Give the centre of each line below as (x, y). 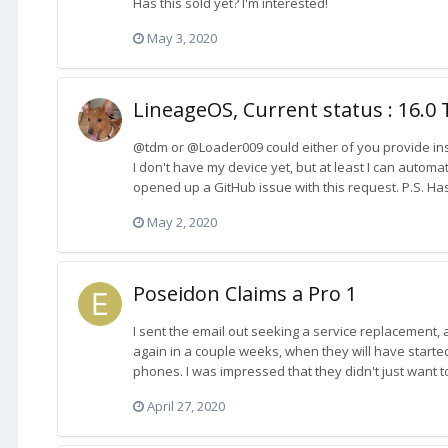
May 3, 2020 (182, 37)
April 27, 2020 (186, 406)
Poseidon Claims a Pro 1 (245, 294)
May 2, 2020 (182, 222)
